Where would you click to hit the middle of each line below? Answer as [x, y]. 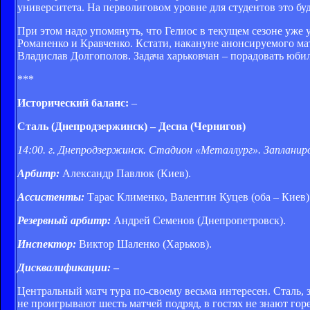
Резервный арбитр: [64, 220]
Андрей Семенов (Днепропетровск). [200, 220]
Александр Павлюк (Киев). [125, 173]
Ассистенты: [51, 197]
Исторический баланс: [73, 102]
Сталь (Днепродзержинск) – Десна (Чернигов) [131, 126]
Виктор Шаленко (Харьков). [145, 244]
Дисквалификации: [64, 267]
